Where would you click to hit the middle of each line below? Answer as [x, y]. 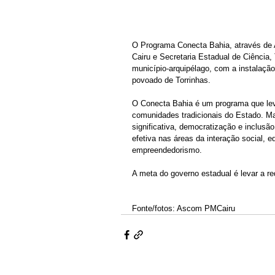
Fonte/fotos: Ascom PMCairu [185, 208]
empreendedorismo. [167, 150]
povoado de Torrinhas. [172, 80]
